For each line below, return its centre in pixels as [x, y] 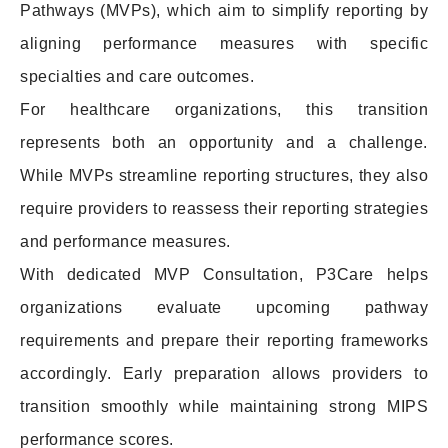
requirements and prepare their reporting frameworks [224, 340]
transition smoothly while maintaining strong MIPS [224, 406]
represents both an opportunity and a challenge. [224, 142]
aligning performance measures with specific [224, 43]
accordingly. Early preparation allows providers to [224, 373]
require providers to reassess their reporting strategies [224, 208]
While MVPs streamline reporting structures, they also [224, 175]
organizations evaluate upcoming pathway [224, 307]
